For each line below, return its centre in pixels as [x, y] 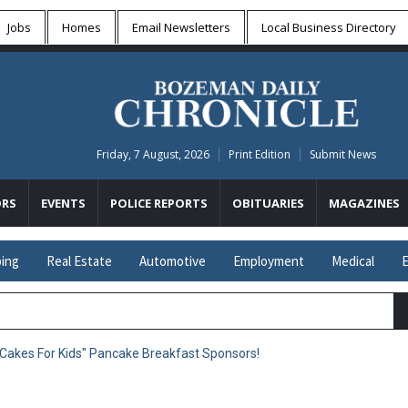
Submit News [342, 154]
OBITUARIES [268, 203]
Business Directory [343, 27]
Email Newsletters [181, 27]
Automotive [173, 261]
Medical [353, 261]
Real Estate [79, 261]
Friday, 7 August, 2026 [153, 154]
